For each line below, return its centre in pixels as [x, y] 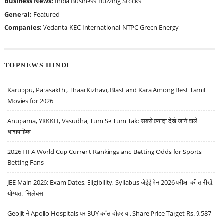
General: [19, 14]
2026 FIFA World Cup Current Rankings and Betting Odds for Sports [105, 151]
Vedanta [55, 28]
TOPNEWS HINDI [37, 65]
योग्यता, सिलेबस [25, 193]
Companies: [23, 28]
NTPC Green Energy [150, 28]
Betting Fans [26, 162]
